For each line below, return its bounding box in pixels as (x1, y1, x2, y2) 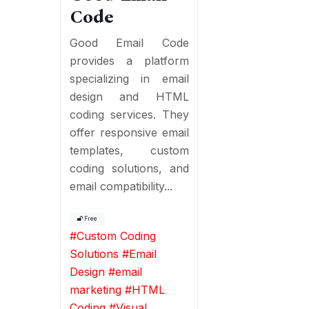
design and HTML (69, 89, 189, 103)
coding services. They (69, 107, 189, 121)
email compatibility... (69, 179, 172, 193)
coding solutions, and (69, 161, 189, 175)
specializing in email (69, 71, 189, 86)
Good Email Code (69, 35, 189, 50)
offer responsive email (69, 125, 189, 139)
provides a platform (69, 53, 189, 68)
